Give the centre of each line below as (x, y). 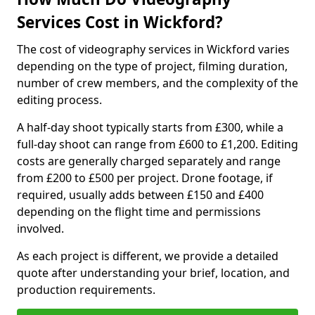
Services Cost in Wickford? (120, 22)
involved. (40, 229)
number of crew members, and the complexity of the (157, 83)
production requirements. (86, 290)
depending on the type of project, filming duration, (152, 66)
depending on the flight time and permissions (139, 212)
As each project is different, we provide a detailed (148, 256)
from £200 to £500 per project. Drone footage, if (145, 178)
